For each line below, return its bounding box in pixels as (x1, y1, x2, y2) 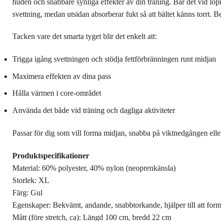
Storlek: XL (12, 176, 49, 184)
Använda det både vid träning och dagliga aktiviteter (12, 106, 175, 115)
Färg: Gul (12, 188, 42, 197)
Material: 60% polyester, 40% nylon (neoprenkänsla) (12, 163, 176, 172)
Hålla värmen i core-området (12, 89, 101, 98)
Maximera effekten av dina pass (12, 72, 111, 80)
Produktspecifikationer (12, 151, 89, 160)
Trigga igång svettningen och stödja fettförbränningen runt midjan (12, 55, 216, 64)
